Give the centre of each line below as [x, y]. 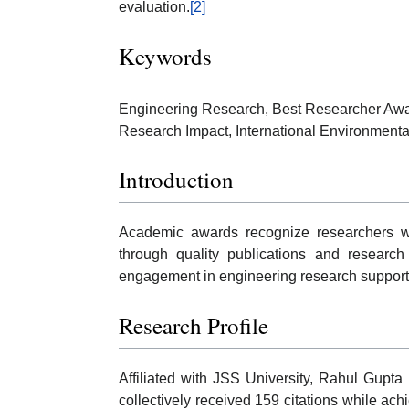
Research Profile [194, 325]
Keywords [165, 56]
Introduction [176, 180]
